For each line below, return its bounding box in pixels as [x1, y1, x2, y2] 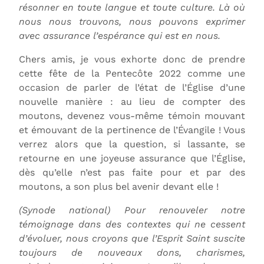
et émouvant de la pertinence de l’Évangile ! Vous [19, 124, 245, 136]
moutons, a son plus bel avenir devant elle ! [19, 180, 219, 192]
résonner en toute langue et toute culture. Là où [19, 1, 245, 13]
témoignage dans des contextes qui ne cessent [19, 218, 245, 230]
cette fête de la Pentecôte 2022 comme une [19, 67, 245, 79]
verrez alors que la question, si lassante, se [19, 138, 245, 150]
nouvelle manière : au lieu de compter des [19, 95, 245, 107]
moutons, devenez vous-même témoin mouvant [19, 110, 245, 121]
